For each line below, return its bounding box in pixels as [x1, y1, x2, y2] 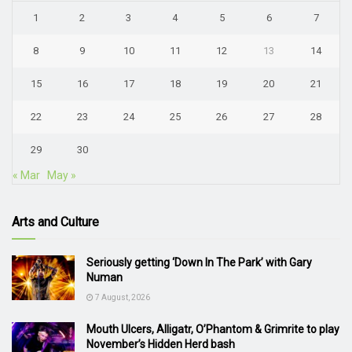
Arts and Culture [12, 214, 99, 229]
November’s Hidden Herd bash [86, 337, 235, 350]
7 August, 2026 [93, 292, 150, 302]
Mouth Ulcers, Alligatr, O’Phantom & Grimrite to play [86, 322, 339, 335]
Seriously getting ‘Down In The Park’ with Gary [86, 255, 312, 269]
